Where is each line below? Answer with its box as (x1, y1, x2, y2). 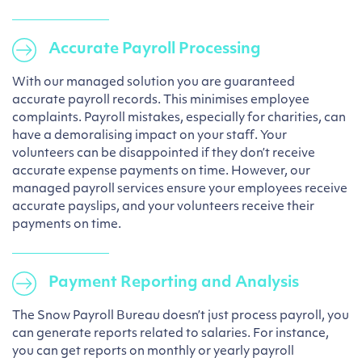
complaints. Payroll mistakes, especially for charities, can (12, 112, 346, 124)
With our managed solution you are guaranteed (12, 77, 295, 89)
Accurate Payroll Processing (48, 42, 264, 57)
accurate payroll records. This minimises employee (12, 95, 309, 107)
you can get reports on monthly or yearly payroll (12, 346, 294, 358)
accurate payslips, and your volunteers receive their (12, 201, 314, 213)
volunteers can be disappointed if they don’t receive (12, 148, 315, 160)
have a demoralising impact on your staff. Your (12, 130, 287, 142)
